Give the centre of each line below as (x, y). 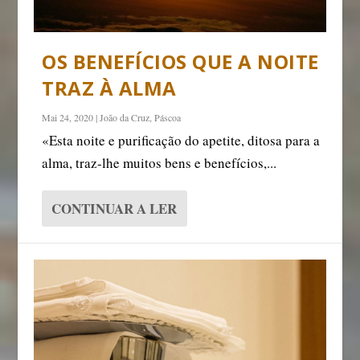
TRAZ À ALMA (109, 88)
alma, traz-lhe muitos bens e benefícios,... (160, 162)
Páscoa (168, 117)
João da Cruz (125, 117)
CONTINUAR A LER (115, 208)
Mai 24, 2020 (68, 117)
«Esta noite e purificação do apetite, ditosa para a (181, 140)
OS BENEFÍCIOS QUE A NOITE (180, 61)
